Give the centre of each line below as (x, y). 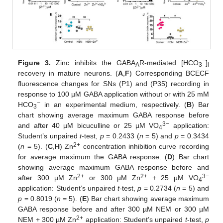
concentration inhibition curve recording (145, 147)
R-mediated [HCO (169, 63)
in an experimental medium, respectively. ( (114, 105)
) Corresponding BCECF (169, 73)
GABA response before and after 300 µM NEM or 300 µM (113, 209)
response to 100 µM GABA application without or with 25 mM (113, 94)
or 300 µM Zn (112, 178)
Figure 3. (35, 63)
